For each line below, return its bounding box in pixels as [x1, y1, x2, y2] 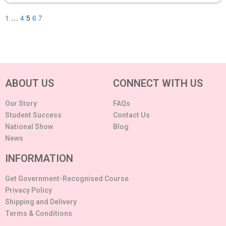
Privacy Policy [5, 186, 52, 195]
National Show [5, 123, 53, 131]
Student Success [5, 111, 62, 120]
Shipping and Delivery [5, 198, 77, 206]
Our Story [5, 99, 37, 108]
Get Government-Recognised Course [5, 175, 129, 183]
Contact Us [113, 111, 150, 120]
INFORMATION [5, 152, 73, 165]
